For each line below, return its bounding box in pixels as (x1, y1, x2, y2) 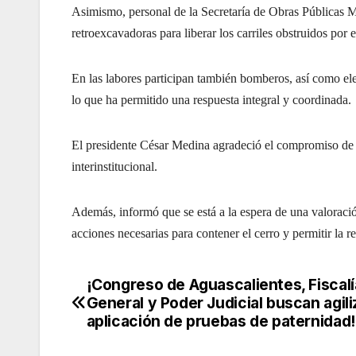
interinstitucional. (72, 160, 157, 174)
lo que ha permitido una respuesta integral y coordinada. (72, 93, 351, 107)
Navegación (71, 276, 215, 308)
